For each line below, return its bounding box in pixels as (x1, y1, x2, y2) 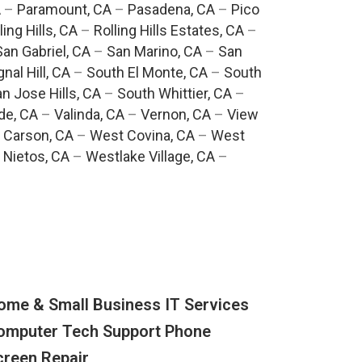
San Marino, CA (107, 43, 202, 61)
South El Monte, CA (86, 64, 208, 82)
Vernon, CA (141, 106, 211, 124)
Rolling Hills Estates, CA (93, 22, 244, 40)
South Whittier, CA (116, 85, 232, 103)
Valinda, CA (54, 106, 124, 124)
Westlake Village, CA (86, 148, 215, 166)
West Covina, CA (89, 127, 195, 145)
